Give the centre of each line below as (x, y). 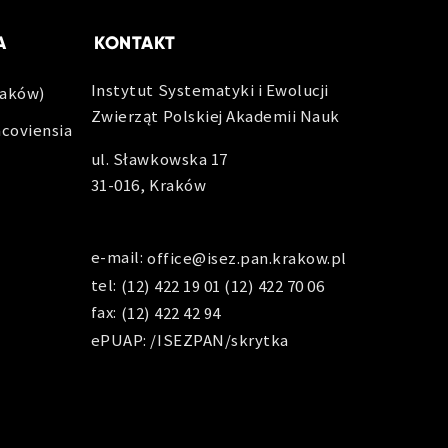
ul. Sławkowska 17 (159, 158)
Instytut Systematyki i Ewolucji (209, 89)
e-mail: (119, 257)
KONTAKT (134, 42)
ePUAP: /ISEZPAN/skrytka (189, 339)
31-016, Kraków (148, 184)
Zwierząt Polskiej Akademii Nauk (215, 115)
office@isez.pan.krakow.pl (247, 258)
